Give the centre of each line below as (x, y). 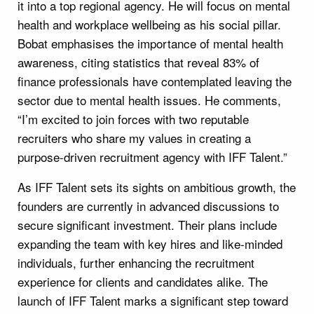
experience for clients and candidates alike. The (143, 281)
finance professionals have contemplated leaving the (155, 81)
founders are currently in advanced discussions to (148, 205)
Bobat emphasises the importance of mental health (150, 43)
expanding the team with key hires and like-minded (150, 243)
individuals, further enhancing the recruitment (136, 262)
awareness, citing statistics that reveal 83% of (138, 62)
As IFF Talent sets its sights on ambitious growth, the (157, 186)
